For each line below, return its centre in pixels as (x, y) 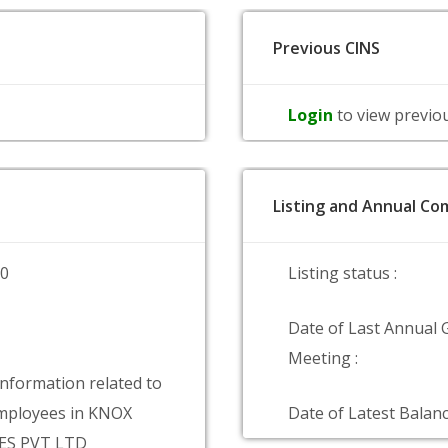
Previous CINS (326, 48)
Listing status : (342, 273)
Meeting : (323, 358)
